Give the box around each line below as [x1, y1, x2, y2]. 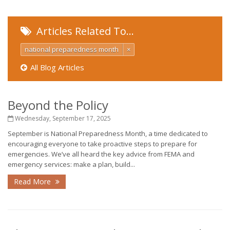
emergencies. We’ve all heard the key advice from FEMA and [8, 149, 195, 159]
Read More [14, 177, 53, 186]
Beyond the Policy [8, 97, 108, 113]
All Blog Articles [30, 62, 84, 72]
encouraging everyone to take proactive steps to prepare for [8, 139, 197, 148]
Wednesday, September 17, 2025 [13, 114, 111, 123]
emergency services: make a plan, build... [8, 160, 135, 169]
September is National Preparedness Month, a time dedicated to [8, 129, 208, 138]
